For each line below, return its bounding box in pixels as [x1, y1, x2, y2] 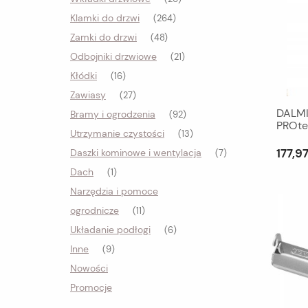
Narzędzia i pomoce [70, 185, 158, 197]
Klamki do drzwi [70, 12, 140, 24]
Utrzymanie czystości [70, 127, 164, 140]
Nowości [70, 262, 108, 274]
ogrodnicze [70, 204, 119, 217]
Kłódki [70, 69, 97, 82]
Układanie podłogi [70, 223, 151, 236]
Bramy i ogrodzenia [70, 108, 155, 120]
